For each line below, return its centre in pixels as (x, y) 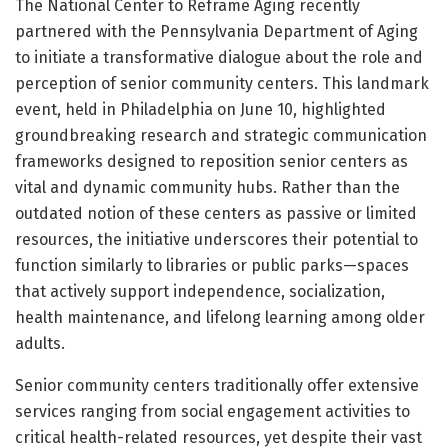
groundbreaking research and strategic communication (221, 135)
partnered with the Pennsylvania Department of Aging (216, 31)
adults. (40, 343)
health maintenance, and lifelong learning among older (220, 317)
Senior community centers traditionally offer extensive (217, 385)
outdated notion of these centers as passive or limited (216, 213)
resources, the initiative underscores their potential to (216, 239)
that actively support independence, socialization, (200, 291)
